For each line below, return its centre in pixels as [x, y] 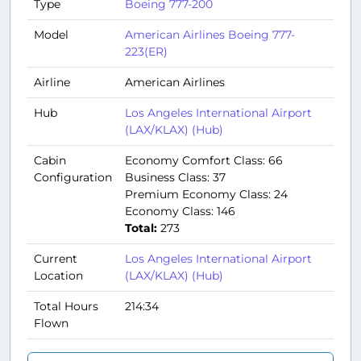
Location [58, 275]
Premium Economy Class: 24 [206, 194]
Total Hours [66, 306]
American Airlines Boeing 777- [210, 34]
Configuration [73, 177]
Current [56, 258]
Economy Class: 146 [180, 211]
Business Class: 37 [175, 177]
